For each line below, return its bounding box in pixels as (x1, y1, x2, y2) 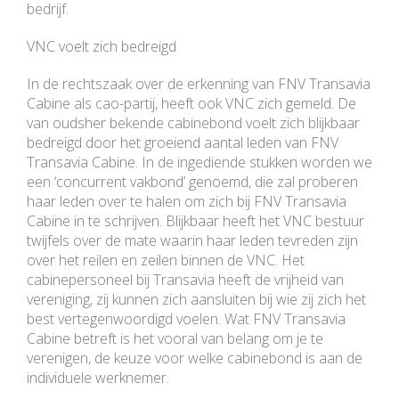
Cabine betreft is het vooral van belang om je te (27, 329, 323, 349)
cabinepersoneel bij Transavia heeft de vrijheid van (27, 270, 344, 290)
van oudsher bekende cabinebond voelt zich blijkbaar (27, 113, 360, 134)
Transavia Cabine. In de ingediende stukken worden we (27, 152, 372, 173)
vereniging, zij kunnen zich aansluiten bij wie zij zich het (27, 289, 366, 310)
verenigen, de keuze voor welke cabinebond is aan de (27, 348, 362, 369)
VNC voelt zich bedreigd (27, 37, 176, 57)
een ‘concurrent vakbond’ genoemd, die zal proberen (27, 172, 358, 192)
